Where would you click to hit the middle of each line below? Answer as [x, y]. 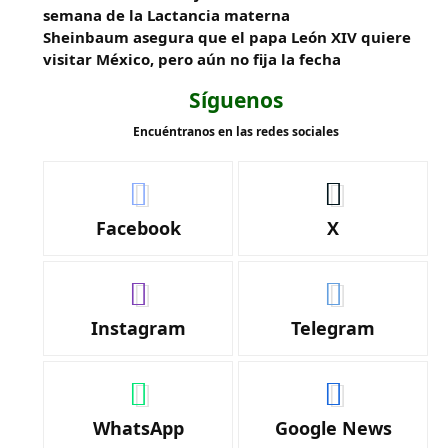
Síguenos [235, 100]
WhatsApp [138, 428]
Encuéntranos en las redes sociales [235, 131]
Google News [333, 428]
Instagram [138, 328]
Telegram [333, 328]
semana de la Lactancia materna [167, 15]
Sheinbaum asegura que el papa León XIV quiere [227, 37]
